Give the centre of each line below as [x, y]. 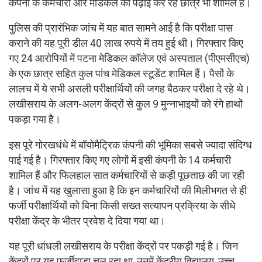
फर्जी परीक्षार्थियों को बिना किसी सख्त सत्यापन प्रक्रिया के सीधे [122, 206]
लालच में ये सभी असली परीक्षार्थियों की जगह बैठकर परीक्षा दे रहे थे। [130, 89]
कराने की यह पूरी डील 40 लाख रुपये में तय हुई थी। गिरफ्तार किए [126, 44]
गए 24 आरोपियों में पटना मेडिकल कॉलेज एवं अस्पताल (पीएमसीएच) [129, 59]
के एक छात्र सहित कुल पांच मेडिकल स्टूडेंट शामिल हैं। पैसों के [121, 74]
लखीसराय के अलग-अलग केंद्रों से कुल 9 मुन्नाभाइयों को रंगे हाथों [126, 104]
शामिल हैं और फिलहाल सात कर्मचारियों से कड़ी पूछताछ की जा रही [127, 175]
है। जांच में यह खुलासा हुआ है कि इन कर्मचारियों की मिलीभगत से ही [128, 190]
